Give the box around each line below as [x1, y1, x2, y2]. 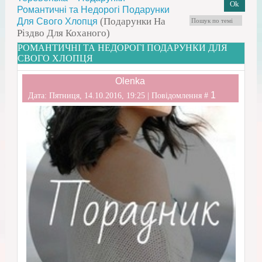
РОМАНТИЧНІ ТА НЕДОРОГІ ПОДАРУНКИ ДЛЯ [17, 43, 227, 53]
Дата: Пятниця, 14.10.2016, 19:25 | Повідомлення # [27, 91, 211, 101]
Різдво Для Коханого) [16, 27, 110, 39]
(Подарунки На [99, 16, 166, 27]
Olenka [115, 76, 146, 87]
